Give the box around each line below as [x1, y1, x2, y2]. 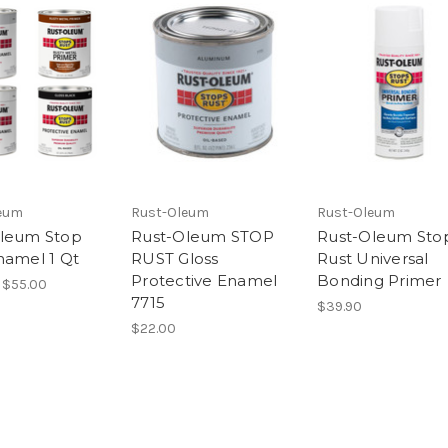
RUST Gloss [131, 248, 219, 268]
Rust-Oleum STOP [131, 226, 274, 246]
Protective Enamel [131, 270, 278, 290]
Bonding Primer [317, 270, 442, 290]
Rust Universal [317, 248, 429, 268]
